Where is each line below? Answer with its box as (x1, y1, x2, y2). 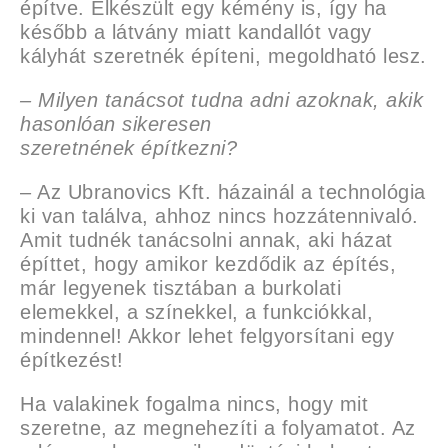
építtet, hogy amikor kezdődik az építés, (20, 253, 396, 275)
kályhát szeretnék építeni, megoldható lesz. (20, 45, 427, 67)
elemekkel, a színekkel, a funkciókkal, (20, 301, 373, 323)
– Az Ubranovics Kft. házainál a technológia (20, 181, 426, 203)
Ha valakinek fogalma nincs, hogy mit (20, 393, 368, 415)
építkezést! (20, 349, 124, 371)
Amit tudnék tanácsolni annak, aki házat (20, 229, 393, 251)
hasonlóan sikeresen (20, 113, 212, 135)
